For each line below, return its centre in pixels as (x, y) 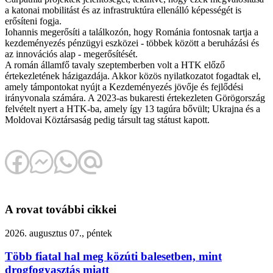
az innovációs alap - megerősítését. (71, 54)
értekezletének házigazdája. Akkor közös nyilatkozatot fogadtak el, (133, 76)
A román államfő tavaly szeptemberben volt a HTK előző (115, 65)
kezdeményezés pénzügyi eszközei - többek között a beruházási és (132, 43)
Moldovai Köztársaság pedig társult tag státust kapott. (107, 120)
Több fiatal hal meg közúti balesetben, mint (113, 257)
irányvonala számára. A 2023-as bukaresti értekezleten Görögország (135, 98)
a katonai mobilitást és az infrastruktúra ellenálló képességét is (123, 10)
